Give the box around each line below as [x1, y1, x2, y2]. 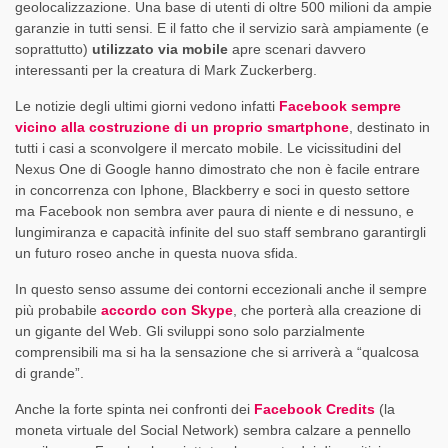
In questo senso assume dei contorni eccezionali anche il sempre [15, 280, 427, 297]
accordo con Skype [101, 301, 233, 318]
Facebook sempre [279, 97, 401, 114]
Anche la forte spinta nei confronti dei [15, 400, 254, 417]
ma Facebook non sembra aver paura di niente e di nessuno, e [15, 202, 414, 219]
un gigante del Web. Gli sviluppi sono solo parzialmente [15, 322, 365, 339]
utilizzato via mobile [92, 40, 228, 57]
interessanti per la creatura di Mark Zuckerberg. [15, 61, 317, 78]
